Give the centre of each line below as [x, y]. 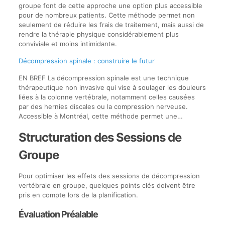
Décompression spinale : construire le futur [86, 61]
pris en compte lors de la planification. [78, 195]
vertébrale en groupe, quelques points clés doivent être [107, 185]
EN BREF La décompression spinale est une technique [103, 78]
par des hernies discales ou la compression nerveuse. [103, 106]
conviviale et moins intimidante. [68, 43]
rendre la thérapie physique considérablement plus [98, 34]
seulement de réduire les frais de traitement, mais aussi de [111, 24]
